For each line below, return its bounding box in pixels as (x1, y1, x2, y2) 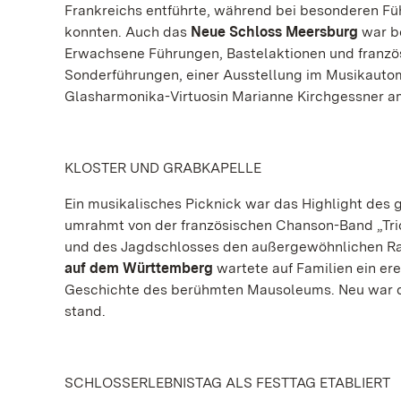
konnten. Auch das (64, 23, 191, 40)
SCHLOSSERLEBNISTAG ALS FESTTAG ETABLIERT (64, 374, 390, 391)
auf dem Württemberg (64, 260, 213, 277)
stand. (64, 303, 106, 320)
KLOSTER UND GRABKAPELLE (64, 159, 261, 176)
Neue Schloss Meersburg (191, 23, 358, 40)
